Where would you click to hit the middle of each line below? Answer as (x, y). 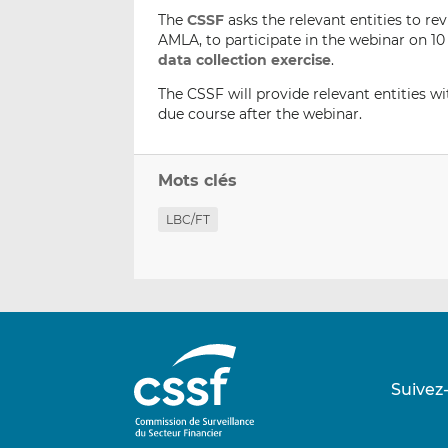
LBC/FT (188, 220)
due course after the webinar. (260, 114)
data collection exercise (245, 60)
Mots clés (198, 181)
